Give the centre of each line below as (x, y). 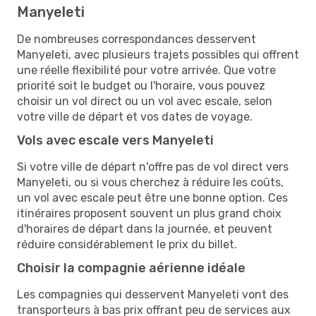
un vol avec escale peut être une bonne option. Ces (152, 197)
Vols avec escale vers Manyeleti (115, 140)
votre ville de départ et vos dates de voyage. (135, 116)
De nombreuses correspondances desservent (136, 39)
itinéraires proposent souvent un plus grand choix (149, 213)
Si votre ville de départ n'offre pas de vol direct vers (153, 166)
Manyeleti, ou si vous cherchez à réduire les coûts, (150, 182)
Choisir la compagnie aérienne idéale (131, 268)
